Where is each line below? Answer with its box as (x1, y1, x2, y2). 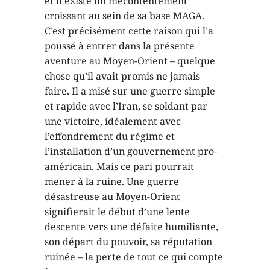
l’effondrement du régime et (45, 129, 175, 143)
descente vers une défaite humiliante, (45, 219, 218, 233)
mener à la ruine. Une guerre (45, 174, 179, 188)
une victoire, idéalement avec (45, 114, 181, 128)
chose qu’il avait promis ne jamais (45, 69, 200, 83)
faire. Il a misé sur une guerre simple (45, 84, 215, 98)
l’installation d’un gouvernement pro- (45, 144, 217, 158)
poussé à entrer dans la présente (45, 39, 195, 52)
